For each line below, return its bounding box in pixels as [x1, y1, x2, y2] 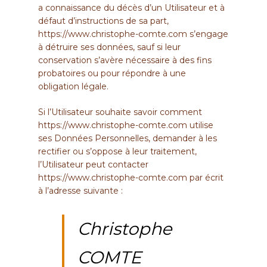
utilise [187, 120, 213, 131]
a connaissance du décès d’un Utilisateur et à [38, 2, 225, 14]
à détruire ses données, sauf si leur [38, 42, 181, 53]
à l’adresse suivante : [38, 185, 123, 197]
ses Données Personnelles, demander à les [38, 133, 217, 144]
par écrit [187, 172, 223, 184]
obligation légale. [38, 81, 108, 92]
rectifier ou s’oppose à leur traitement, [38, 146, 197, 157]
